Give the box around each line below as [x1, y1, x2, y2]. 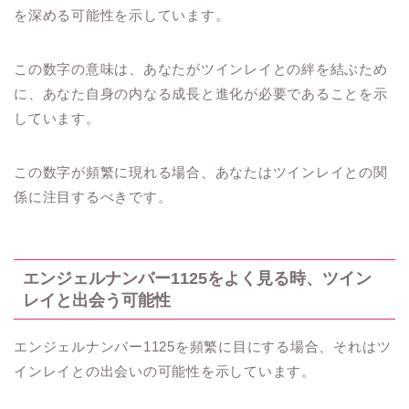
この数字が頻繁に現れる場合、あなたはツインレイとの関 [14, 164, 388, 181]
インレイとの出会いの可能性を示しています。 [14, 362, 316, 379]
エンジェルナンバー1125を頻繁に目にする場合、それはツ [14, 338, 392, 354]
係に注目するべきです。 [14, 189, 173, 205]
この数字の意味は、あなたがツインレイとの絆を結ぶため [14, 61, 388, 78]
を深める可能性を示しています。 [14, 7, 230, 24]
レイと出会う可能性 [23, 289, 171, 309]
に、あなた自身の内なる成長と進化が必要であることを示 [14, 86, 388, 102]
